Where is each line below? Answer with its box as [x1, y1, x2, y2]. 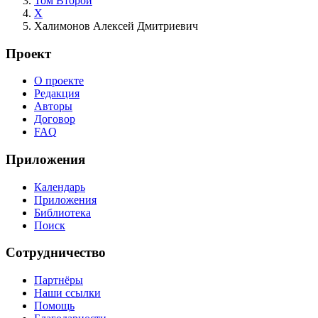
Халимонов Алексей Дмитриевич [34, 19, 198, 32]
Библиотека [34, 206, 91, 219]
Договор [34, 113, 75, 126]
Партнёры [34, 274, 83, 287]
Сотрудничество [6, 245, 106, 261]
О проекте [34, 75, 84, 87]
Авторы [34, 100, 72, 113]
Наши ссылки [34, 287, 101, 300]
